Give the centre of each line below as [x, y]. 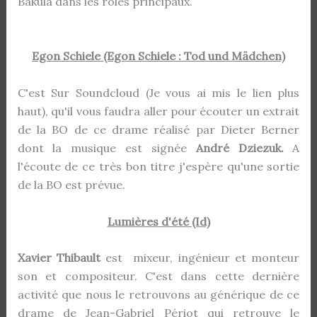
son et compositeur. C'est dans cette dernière [158, 276]
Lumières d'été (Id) [158, 221]
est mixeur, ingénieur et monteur [203, 258]
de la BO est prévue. [71, 185]
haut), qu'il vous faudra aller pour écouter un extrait [158, 111]
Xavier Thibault [62, 258]
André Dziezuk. [240, 148]
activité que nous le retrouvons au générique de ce [158, 295]
